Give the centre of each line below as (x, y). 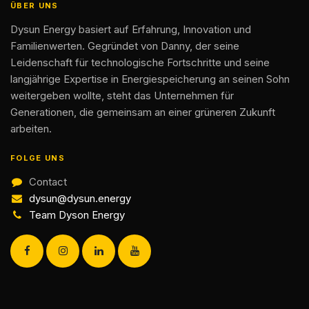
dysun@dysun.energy (80, 198)
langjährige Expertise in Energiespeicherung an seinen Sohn (150, 79)
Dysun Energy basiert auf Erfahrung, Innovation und (131, 29)
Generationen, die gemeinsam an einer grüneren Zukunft (143, 112)
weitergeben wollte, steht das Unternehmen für (122, 96)
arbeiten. (31, 129)
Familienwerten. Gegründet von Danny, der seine (125, 46)
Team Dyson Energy (77, 215)
